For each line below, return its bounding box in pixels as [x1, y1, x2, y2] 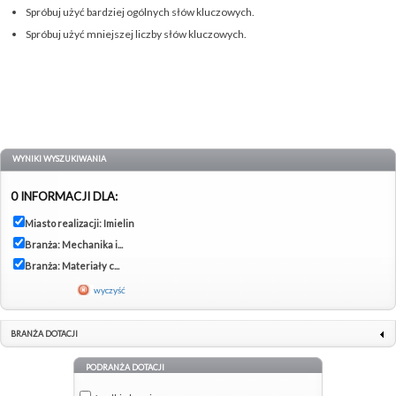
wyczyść [94, 285, 126, 296]
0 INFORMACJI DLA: [11, 189, 118, 204]
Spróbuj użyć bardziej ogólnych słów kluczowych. [25, 5, 255, 19]
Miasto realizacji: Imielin [25, 217, 134, 230]
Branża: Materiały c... [25, 260, 119, 272]
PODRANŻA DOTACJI [86, 362, 164, 373]
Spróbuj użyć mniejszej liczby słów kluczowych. [25, 27, 247, 42]
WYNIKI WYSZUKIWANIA [12, 154, 106, 164]
